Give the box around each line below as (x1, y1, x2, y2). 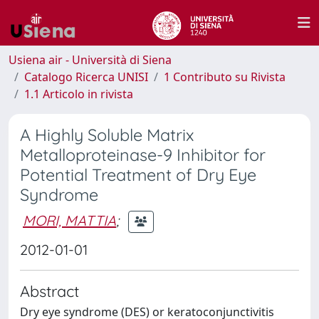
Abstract (20, 281, 79, 300)
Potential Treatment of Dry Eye (20, 164, 256, 185)
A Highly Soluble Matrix (20, 125, 194, 145)
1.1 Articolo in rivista (24, 86, 133, 102)
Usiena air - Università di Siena (9, 52, 172, 68)
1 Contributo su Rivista (164, 69, 286, 85)
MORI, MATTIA (23, 211, 116, 229)
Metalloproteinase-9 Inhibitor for (20, 145, 266, 165)
